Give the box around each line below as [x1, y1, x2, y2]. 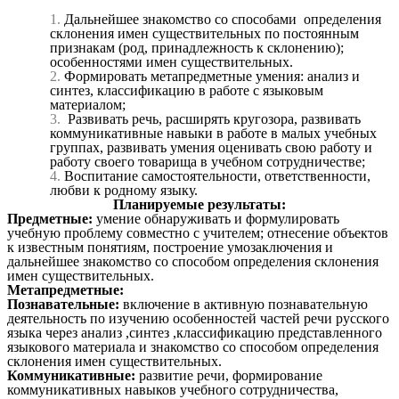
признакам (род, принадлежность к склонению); [50, 40, 344, 56]
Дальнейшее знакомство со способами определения [64, 12, 381, 28]
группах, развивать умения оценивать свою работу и [50, 140, 372, 156]
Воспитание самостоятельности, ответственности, [64, 168, 370, 184]
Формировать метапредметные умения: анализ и [64, 69, 360, 85]
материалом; [50, 97, 126, 113]
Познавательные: [7, 297, 123, 313]
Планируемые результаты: [113, 197, 286, 213]
